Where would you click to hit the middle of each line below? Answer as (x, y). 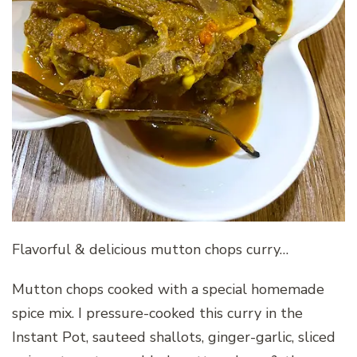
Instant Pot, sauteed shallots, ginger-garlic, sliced (174, 337)
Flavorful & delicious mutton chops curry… (150, 250)
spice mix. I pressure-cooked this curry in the (157, 314)
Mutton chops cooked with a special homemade (168, 290)
